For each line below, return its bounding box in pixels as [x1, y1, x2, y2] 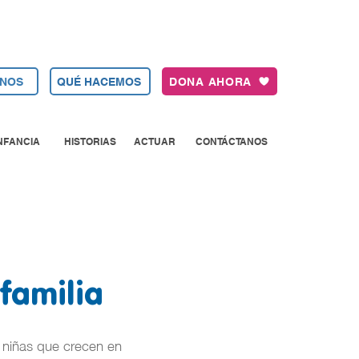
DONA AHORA [169, 75, 252, 88]
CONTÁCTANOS [196, 135, 268, 147]
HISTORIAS [63, 135, 116, 147]
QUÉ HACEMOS [56, 75, 141, 88]
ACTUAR [133, 135, 175, 147]
